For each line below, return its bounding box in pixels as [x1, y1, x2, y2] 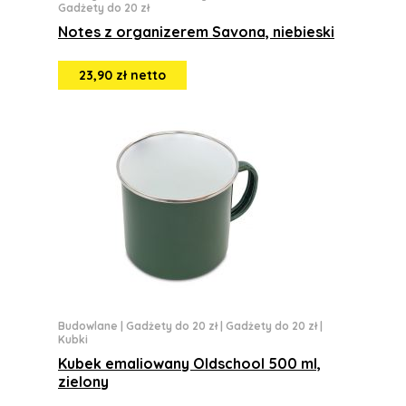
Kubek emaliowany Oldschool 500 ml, [58, 354, 321, 372]
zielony [58, 372, 109, 391]
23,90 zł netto [79, 67, 166, 83]
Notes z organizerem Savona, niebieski [58, 23, 334, 41]
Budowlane [58, 319, 118, 333]
